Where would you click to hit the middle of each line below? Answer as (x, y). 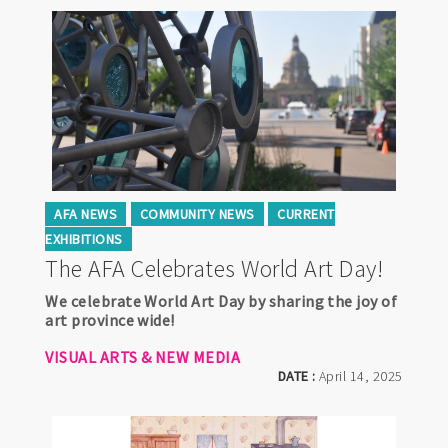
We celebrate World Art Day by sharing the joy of (221, 301)
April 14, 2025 (361, 376)
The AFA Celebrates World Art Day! (214, 269)
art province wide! (110, 320)
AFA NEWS (86, 214)
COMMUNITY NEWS (197, 214)
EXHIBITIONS (84, 239)
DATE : (298, 376)
